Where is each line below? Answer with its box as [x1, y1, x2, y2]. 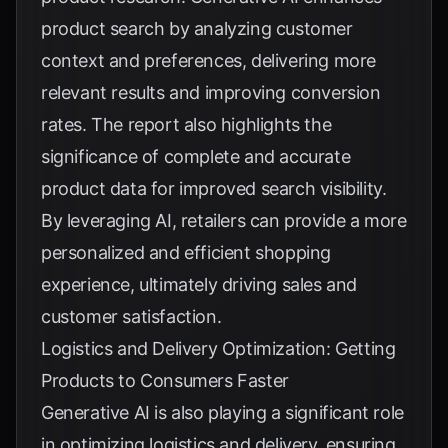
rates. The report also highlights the [41, 114, 332, 135]
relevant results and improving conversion [41, 82, 381, 103]
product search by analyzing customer [41, 18, 353, 39]
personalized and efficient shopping [41, 242, 332, 263]
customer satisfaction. [41, 306, 222, 327]
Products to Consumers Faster [41, 370, 289, 391]
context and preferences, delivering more [41, 50, 377, 71]
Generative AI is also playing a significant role [41, 402, 404, 423]
